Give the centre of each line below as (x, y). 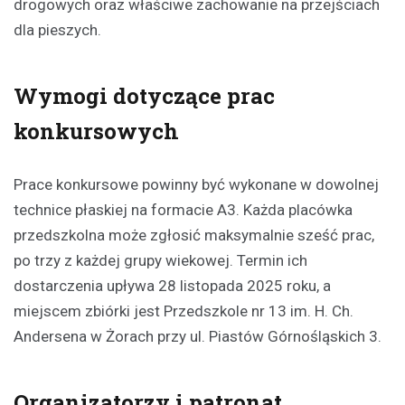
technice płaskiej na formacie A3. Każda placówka (183, 210)
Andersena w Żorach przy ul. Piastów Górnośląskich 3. (198, 337)
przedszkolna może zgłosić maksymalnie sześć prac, (194, 235)
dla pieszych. (57, 30)
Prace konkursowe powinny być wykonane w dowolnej (196, 185)
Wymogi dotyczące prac (144, 96)
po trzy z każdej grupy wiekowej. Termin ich (160, 261)
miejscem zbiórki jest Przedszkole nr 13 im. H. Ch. (184, 311)
